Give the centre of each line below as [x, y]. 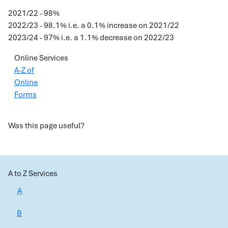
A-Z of [24, 70]
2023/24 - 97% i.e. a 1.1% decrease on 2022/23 [91, 38]
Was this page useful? [46, 126]
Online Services [41, 58]
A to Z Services [33, 174]
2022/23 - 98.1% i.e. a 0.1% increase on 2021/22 [94, 25]
